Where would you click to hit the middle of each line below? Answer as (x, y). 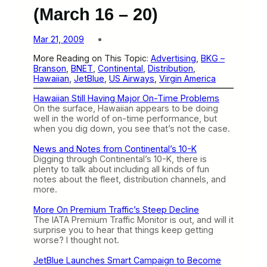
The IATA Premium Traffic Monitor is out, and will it (133, 219)
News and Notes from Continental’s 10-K (115, 148)
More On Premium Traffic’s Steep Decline (116, 209)
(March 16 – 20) (96, 14)
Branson (50, 68)
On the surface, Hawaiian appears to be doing (126, 108)
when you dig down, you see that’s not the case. (132, 128)
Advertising (173, 58)
